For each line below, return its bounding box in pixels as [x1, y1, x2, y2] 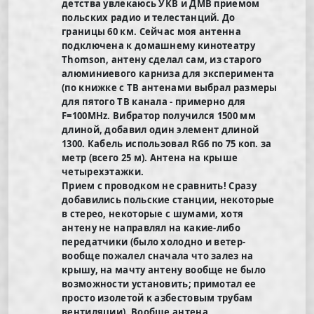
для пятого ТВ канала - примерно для [62, 95, 246, 108]
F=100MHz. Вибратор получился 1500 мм [62, 109, 256, 122]
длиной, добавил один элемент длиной [62, 123, 259, 136]
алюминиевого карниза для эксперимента [62, 67, 275, 80]
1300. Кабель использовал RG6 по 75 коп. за [62, 137, 272, 150]
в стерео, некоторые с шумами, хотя [62, 207, 244, 220]
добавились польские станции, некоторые [62, 193, 275, 206]
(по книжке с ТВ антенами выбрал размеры [62, 81, 278, 94]
